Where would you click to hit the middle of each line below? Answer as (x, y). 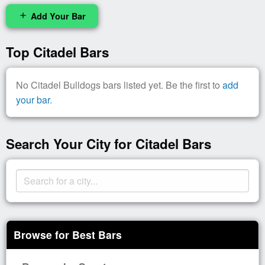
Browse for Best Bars (68, 234)
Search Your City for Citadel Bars (109, 143)
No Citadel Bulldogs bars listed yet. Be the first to (119, 85)
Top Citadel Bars (57, 52)
